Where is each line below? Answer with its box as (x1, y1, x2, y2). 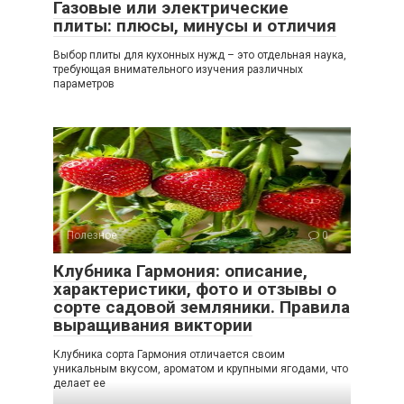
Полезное (67, 229, 117, 243)
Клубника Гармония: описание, (53, 261, 308, 282)
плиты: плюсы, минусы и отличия (53, 15, 336, 37)
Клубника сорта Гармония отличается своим (53, 348, 285, 362)
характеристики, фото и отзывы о (53, 279, 336, 300)
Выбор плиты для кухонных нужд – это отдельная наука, (53, 49, 346, 62)
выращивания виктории (53, 315, 252, 336)
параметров (53, 78, 115, 91)
